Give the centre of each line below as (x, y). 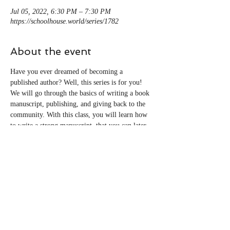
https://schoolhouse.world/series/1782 (64, 21)
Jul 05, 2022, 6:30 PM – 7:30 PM (61, 12)
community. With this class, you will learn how (80, 115)
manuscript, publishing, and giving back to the (79, 104)
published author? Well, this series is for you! (77, 82)
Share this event (52, 178)
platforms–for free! (38, 147)
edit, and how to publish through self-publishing (81, 136)
